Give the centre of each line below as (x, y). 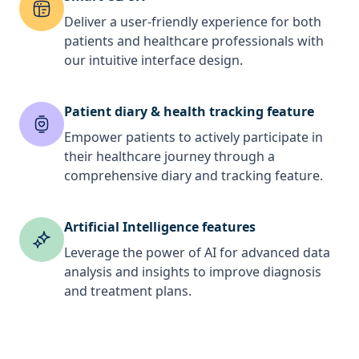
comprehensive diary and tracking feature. (194, 175)
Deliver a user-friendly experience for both (193, 21)
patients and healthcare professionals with (194, 40)
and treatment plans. (128, 290)
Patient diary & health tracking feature (189, 111)
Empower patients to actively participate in (194, 137)
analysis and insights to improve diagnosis (193, 271)
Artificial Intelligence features (160, 226)
